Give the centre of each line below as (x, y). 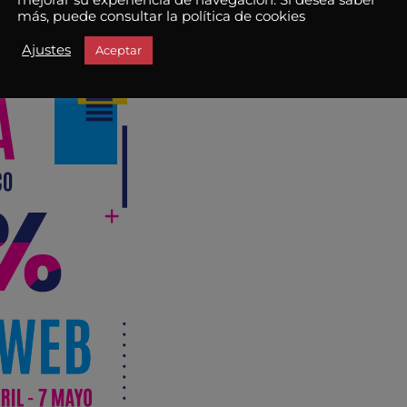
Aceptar (119, 50)
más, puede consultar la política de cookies (161, 16)
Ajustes (46, 50)
